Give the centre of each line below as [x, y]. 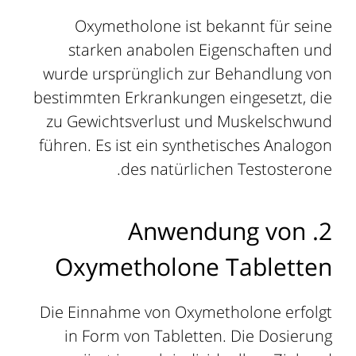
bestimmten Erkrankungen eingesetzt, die [182, 97]
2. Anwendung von [217, 230]
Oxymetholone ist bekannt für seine [203, 25]
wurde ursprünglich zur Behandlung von [187, 73]
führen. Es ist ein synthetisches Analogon [185, 145]
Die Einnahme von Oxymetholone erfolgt [186, 311]
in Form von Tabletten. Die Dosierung [198, 335]
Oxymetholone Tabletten [193, 266]
